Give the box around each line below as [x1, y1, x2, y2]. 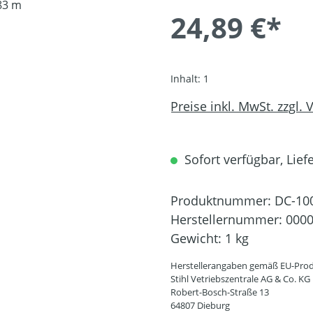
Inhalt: [170, 71, 203, 85]
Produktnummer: [170, 191, 275, 209]
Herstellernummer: [170, 210, 286, 228]
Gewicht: [170, 229, 225, 247]
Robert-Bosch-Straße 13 [170, 285, 269, 298]
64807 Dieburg [170, 298, 230, 312]
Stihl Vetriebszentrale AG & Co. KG [170, 272, 310, 285]
